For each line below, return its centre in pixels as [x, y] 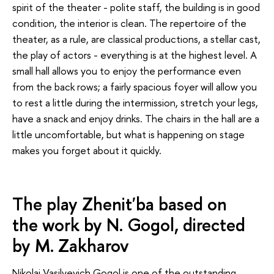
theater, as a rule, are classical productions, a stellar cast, [136, 39]
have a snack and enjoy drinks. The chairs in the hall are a [136, 119]
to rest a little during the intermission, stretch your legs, [135, 103]
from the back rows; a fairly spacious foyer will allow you [135, 87]
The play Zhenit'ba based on [120, 204]
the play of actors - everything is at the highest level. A [135, 55]
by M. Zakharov [71, 245]
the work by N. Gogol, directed [129, 224]
